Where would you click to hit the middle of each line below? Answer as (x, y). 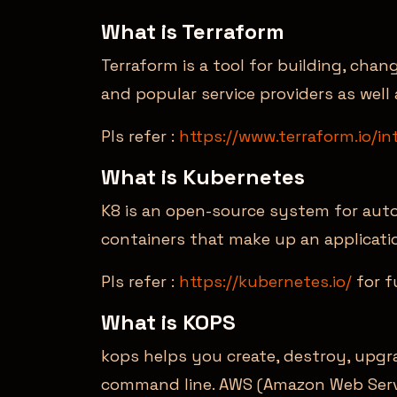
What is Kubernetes (203, 176)
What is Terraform (193, 31)
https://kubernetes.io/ (265, 281)
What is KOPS (168, 322)
